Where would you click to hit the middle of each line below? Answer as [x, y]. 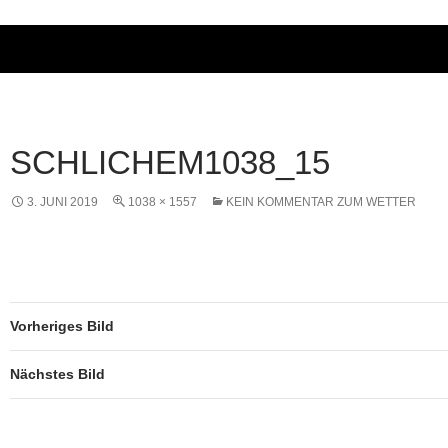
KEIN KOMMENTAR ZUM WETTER [321, 201]
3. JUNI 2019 [62, 201]
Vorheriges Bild [62, 325]
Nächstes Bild [57, 373]
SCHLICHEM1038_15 [170, 162]
